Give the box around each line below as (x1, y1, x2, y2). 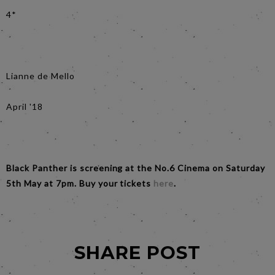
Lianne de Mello (6, 70, 75, 81)
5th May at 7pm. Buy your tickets (6, 177, 154, 188)
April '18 (6, 101, 43, 112)
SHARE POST (74, 241, 201, 263)
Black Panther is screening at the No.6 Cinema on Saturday (6, 162, 265, 173)
